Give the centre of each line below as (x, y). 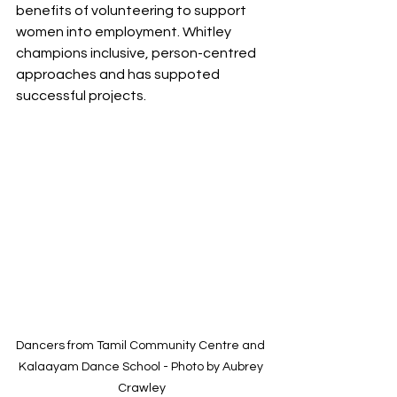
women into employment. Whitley (125, 32)
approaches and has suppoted (119, 75)
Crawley (142, 389)
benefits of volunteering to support (132, 11)
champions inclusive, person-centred (137, 54)
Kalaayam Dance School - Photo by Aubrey (142, 367)
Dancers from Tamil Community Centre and (142, 346)
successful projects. (81, 96)
